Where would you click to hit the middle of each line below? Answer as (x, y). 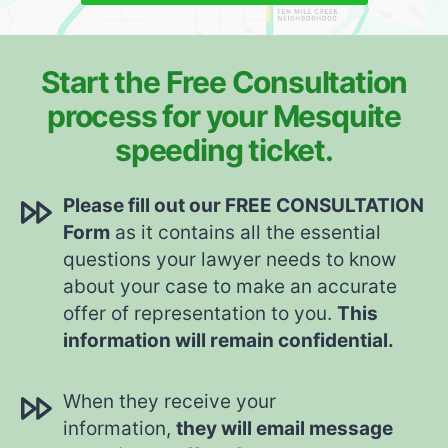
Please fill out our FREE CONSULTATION (243, 206)
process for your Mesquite (224, 116)
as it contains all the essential (245, 233)
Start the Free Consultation (224, 82)
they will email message (284, 429)
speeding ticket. (224, 150)
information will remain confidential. (228, 341)
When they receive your (169, 402)
